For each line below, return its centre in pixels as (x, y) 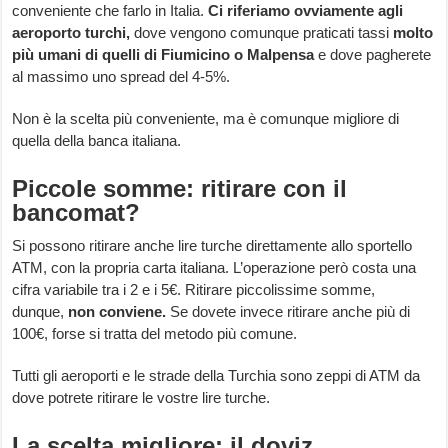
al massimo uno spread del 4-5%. (121, 77)
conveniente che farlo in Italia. (110, 11)
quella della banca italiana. (97, 141)
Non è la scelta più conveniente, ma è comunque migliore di (206, 119)
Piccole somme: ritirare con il (180, 189)
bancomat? (76, 213)
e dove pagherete (375, 55)
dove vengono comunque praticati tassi (264, 33)
